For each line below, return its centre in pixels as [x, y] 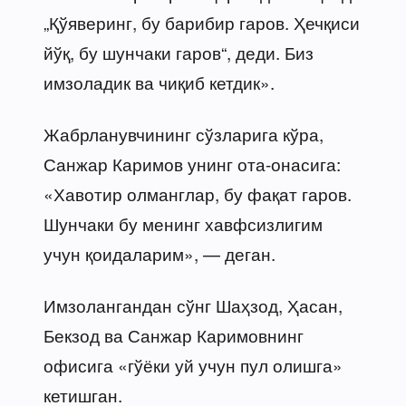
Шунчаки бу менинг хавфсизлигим [183, 223]
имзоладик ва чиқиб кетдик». [159, 82]
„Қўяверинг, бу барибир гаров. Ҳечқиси [202, 22]
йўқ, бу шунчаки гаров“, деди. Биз [179, 52]
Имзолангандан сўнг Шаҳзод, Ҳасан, [193, 304]
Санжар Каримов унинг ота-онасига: [192, 163]
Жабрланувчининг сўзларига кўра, [184, 133]
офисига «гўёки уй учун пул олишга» [193, 364]
